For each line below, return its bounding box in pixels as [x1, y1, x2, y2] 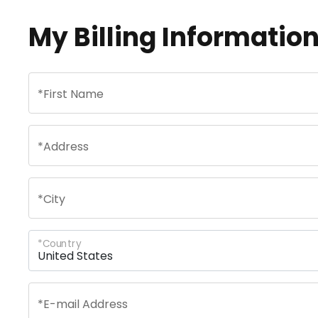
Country [42, 236, 82, 251]
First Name [43, 86, 104, 102]
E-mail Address [43, 296, 128, 312]
